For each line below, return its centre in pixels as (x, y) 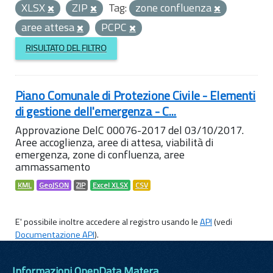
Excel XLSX (110, 185)
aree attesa (49, 27)
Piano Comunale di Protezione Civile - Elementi (136, 95)
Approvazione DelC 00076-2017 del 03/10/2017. (129, 130)
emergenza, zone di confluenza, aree (100, 154)
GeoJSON (54, 185)
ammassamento (53, 166)
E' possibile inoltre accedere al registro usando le (108, 222)
